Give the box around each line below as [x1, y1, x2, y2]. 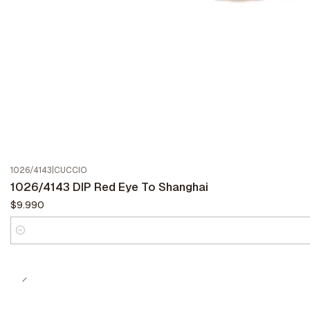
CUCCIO [54, 165, 86, 176]
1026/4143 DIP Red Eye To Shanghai [10, 179, 208, 195]
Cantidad [10, 232, 52, 245]
